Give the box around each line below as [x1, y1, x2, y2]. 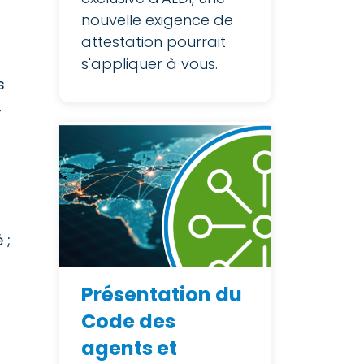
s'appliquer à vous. [81, 53, 218, 74]
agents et [81, 335, 177, 362]
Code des [81, 308, 175, 336]
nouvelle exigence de [81, 9, 233, 30]
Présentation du [81, 281, 242, 309]
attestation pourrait [81, 31, 226, 52]
